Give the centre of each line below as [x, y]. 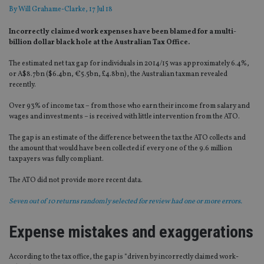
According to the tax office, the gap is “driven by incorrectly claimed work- [124, 257]
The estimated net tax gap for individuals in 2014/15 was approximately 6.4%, [129, 64]
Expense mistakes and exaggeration [127, 232]
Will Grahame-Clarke [52, 10]
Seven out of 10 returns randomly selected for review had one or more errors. [126, 202]
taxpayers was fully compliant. [56, 159]
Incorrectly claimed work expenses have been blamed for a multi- [123, 32]
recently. [22, 85]
